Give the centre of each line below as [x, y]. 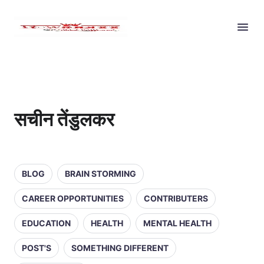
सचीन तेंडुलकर [64, 119]
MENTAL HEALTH [177, 223]
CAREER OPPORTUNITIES [73, 198]
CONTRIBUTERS [176, 198]
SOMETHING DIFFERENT [120, 248]
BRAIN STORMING [100, 174]
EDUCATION [46, 223]
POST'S [37, 248]
